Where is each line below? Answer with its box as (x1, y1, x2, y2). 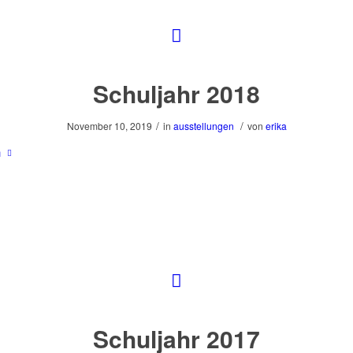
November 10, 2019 (66, 118, 152, 132)
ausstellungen (173, 118, 234, 132)
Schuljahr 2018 (93, 76, 260, 110)
